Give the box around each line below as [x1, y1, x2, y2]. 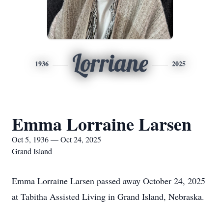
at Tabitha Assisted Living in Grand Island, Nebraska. [12, 191, 204, 202]
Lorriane [72, 48, 148, 78]
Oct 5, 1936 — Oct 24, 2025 [12, 134, 101, 144]
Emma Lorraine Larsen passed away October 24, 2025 [12, 175, 205, 187]
